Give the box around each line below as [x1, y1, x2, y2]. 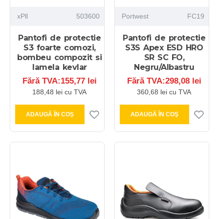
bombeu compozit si [17, 53, 102, 63]
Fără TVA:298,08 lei [127, 76, 201, 86]
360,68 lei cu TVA [137, 88, 192, 96]
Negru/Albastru [134, 63, 195, 72]
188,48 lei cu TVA [32, 88, 87, 96]
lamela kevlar [32, 63, 87, 72]
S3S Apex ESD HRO [125, 43, 203, 53]
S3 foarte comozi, [23, 43, 96, 53]
